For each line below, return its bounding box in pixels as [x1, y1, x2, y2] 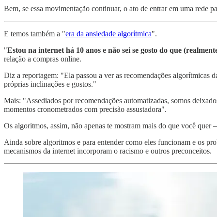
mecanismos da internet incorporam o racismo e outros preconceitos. [4, 146, 212, 155]
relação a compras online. [4, 54, 83, 63]
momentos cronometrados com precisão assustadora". [4, 105, 167, 113]
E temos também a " [4, 29, 65, 38]
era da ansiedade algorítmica [65, 29, 152, 38]
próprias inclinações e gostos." [4, 79, 96, 88]
